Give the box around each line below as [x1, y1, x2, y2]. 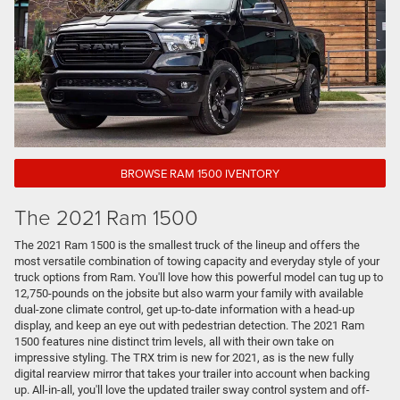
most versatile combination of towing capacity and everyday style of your [14, 254, 379, 268]
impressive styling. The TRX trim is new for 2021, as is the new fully [14, 350, 354, 364]
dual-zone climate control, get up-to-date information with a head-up [14, 302, 354, 316]
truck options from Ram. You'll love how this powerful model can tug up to [14, 270, 383, 284]
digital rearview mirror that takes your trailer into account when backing [14, 366, 370, 380]
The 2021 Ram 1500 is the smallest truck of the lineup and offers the [14, 237, 360, 252]
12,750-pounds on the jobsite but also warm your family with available [14, 286, 363, 300]
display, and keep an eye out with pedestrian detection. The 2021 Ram [14, 318, 364, 332]
